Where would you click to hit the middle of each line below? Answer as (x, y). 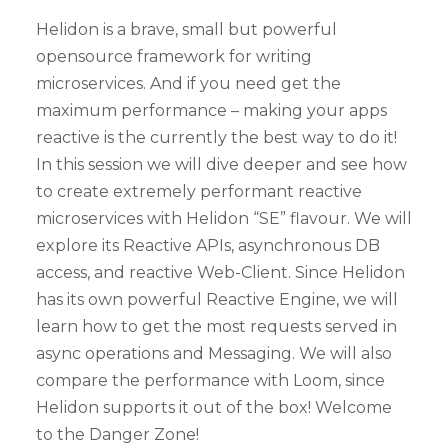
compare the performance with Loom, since (210, 380)
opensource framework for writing (174, 56)
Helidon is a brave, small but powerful (186, 29)
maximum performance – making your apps (211, 110)
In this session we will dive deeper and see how (221, 164)
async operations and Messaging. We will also (214, 353)
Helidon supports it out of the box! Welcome (214, 407)
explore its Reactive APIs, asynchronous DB (208, 245)
